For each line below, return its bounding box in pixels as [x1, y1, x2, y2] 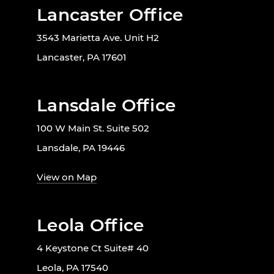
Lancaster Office [37, 4, 183, 26]
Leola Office [37, 215, 144, 236]
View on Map [37, 171, 97, 183]
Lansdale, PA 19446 [37, 142, 125, 154]
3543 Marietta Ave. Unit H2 [37, 32, 159, 44]
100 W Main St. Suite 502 [37, 122, 149, 135]
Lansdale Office [37, 95, 176, 116]
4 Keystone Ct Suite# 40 [37, 242, 149, 254]
